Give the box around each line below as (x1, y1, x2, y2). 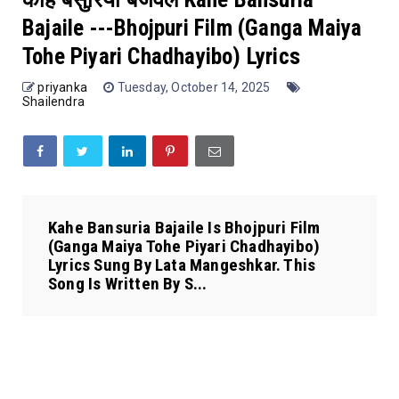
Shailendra (22, 94, 85, 110)
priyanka (37, 80, 88, 95)
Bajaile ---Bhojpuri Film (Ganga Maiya (22, 15, 362, 42)
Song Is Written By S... (48, 273, 208, 295)
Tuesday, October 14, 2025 (117, 80, 273, 95)
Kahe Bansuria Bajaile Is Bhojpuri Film (48, 217, 321, 239)
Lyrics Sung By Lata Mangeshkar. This (48, 255, 316, 276)
